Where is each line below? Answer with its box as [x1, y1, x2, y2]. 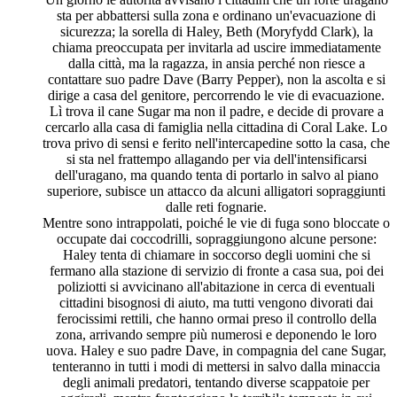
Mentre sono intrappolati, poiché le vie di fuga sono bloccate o [43, 215, 390, 231]
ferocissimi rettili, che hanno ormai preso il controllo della [56, 311, 377, 327]
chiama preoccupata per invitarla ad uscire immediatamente [51, 40, 381, 56]
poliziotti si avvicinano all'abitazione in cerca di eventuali [58, 279, 375, 295]
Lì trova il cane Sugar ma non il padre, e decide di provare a [49, 104, 384, 120]
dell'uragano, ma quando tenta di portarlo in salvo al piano [54, 167, 378, 183]
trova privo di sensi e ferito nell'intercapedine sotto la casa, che [43, 136, 390, 152]
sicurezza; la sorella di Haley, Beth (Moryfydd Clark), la [59, 24, 373, 40]
